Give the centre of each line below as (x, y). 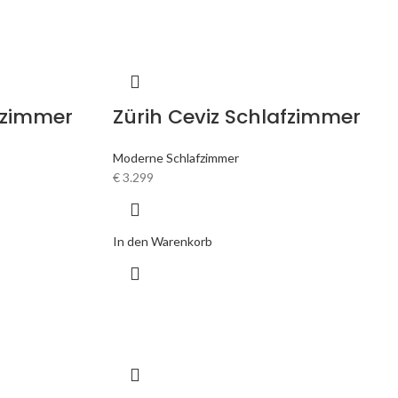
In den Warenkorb (163, 241)
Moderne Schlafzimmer (176, 158)
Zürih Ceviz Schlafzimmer (237, 117)
